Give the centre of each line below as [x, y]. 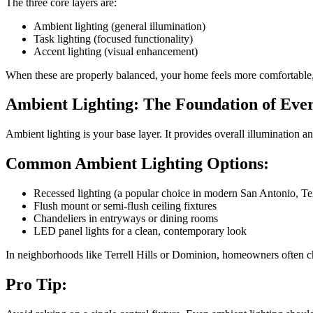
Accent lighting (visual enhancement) [116, 51]
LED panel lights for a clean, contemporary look [140, 231]
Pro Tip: [36, 285]
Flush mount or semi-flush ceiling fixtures [125, 206]
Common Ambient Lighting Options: [137, 164]
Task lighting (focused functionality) [113, 38]
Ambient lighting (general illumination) [119, 26]
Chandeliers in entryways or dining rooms [126, 219]
